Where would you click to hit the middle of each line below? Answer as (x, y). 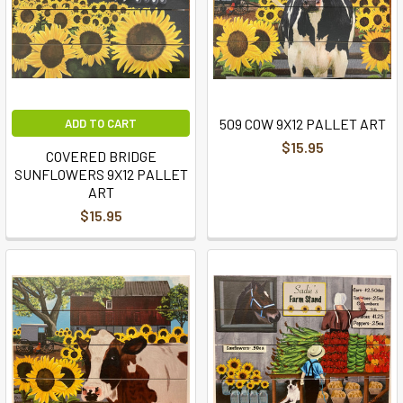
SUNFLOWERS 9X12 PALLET (101, 174)
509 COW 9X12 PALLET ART (302, 123)
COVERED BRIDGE (101, 156)
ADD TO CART (101, 123)
